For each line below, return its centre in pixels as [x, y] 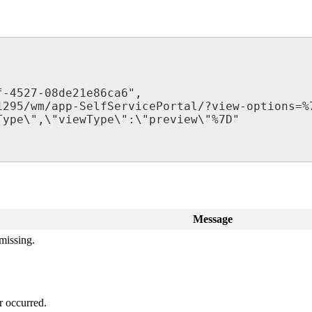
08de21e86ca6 [86, 93]
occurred [25, 303]
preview [173, 120]
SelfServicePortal [139, 107]
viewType [86, 120]
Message [212, 219]
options [271, 107]
